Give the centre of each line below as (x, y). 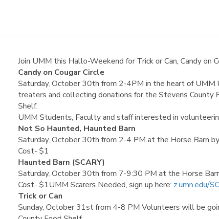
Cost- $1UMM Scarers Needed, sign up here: (96, 185)
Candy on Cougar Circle (62, 72)
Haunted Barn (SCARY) (62, 162)
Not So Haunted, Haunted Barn (77, 129)
